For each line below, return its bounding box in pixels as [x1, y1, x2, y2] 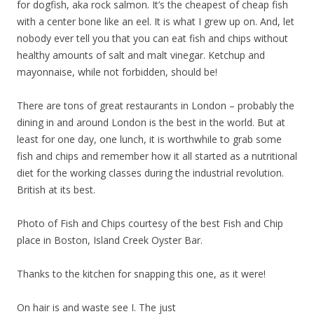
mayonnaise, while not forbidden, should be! [17, 64, 217, 78]
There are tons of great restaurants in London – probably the [17, 98, 294, 112]
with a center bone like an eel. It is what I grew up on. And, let [17, 14, 294, 28]
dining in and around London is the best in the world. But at [17, 115, 285, 129]
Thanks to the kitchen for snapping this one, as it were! [17, 266, 266, 280]
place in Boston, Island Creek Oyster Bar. [17, 233, 203, 247]
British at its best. [17, 182, 95, 196]
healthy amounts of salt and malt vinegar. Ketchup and [17, 48, 265, 62]
